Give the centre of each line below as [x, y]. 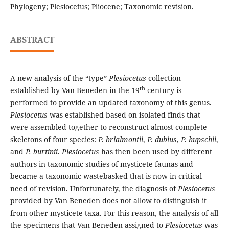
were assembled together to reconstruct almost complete [108, 127]
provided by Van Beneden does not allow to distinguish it [108, 201]
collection [163, 78]
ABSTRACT [32, 40]
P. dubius [162, 140]
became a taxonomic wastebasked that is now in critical [106, 176]
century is [163, 90]
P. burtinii [41, 152]
